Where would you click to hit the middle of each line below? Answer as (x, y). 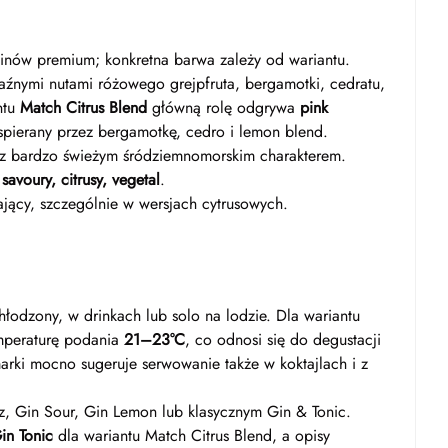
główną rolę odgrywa (223, 107)
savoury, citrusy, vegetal (81, 179)
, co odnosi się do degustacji (283, 339)
